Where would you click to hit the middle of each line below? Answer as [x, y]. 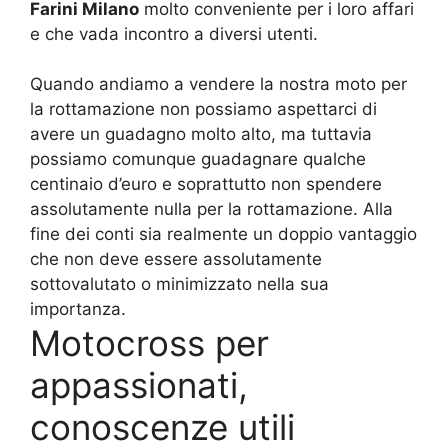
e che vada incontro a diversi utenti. [174, 34]
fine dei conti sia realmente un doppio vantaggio [223, 234]
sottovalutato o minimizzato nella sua [179, 284]
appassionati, [139, 385]
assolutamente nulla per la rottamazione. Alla [211, 209]
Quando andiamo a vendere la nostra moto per [218, 84]
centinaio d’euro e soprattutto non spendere [206, 184]
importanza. [78, 309]
